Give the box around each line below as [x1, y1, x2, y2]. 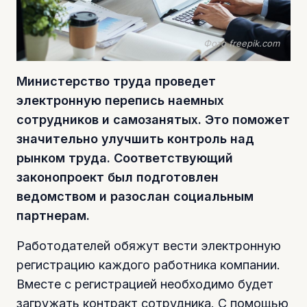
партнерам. [16, 208, 90, 223]
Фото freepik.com [204, 38, 280, 49]
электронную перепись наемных [16, 93, 224, 108]
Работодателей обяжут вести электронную [16, 238, 281, 254]
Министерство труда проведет [16, 74, 216, 89]
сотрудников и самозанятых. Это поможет [16, 112, 290, 127]
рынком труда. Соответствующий [16, 151, 233, 166]
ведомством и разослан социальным [16, 189, 254, 204]
